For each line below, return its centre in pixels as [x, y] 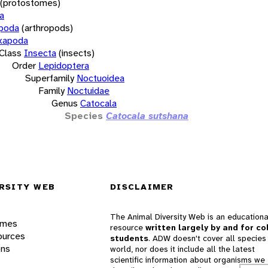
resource [128, 228]
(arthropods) [47, 28]
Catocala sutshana [147, 115]
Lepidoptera [64, 65]
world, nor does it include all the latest [182, 249]
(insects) [77, 53]
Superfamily [50, 78]
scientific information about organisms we [188, 260]
